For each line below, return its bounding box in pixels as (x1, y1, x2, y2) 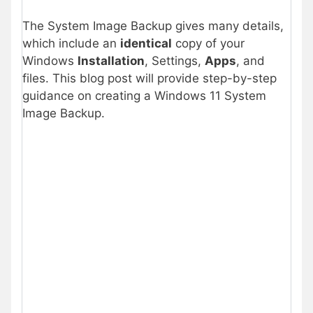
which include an (22, 36, 120, 50)
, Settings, (145, 53, 205, 68)
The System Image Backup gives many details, (22, 18, 284, 33)
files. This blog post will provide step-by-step (22, 71, 277, 85)
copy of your (172, 36, 245, 50)
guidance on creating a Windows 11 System (22, 88, 266, 103)
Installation (78, 53, 145, 68)
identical (120, 36, 172, 50)
